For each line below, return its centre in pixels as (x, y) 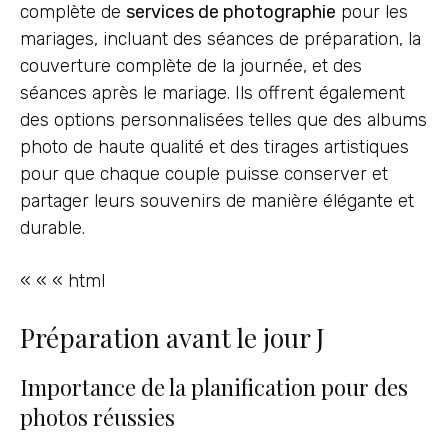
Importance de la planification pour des (214, 386)
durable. (52, 228)
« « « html (62, 280)
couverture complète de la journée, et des (191, 66)
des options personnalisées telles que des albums (223, 120)
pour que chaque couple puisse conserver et (204, 174)
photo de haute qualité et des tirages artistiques (214, 147)
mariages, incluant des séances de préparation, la (220, 39)
